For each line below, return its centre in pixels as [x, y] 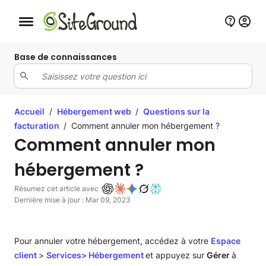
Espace [226, 241]
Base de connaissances [66, 57]
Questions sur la [176, 111]
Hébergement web [95, 111]
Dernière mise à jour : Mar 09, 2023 [72, 200]
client [26, 255]
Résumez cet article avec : [58, 189]
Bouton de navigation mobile [59, 24]
